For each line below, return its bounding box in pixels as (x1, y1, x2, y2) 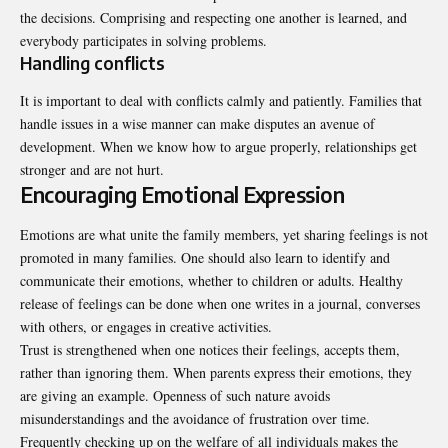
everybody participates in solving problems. (20, 30, 267, 50)
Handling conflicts (20, 51, 169, 74)
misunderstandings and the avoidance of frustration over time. (20, 408, 370, 428)
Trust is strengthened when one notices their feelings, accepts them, (20, 339, 400, 359)
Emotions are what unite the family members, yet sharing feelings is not (20, 224, 428, 244)
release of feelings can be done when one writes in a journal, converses (20, 293, 420, 313)
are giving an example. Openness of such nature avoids (20, 385, 330, 405)
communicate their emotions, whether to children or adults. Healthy (20, 270, 403, 290)
